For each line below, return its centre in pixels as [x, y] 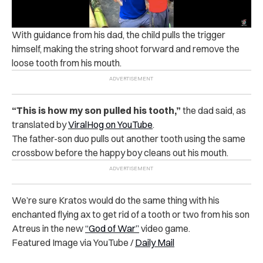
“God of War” [112, 229]
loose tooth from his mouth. [67, 63]
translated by [40, 125]
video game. [165, 229]
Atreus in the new [48, 229]
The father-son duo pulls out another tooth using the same [129, 139]
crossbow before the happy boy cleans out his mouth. [120, 153]
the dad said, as [213, 111]
